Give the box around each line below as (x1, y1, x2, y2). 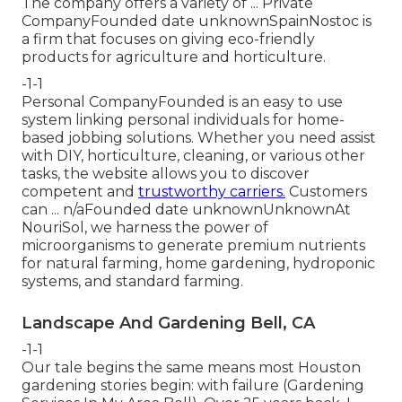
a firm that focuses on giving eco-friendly (22, 31, 315, 48)
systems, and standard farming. (22, 273, 243, 291)
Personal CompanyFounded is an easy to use (22, 93, 343, 111)
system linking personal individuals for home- (22, 111, 345, 129)
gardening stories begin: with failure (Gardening (22, 377, 364, 395)
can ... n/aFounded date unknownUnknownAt (22, 201, 351, 219)
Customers (285, 183, 367, 201)
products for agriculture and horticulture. (22, 48, 326, 66)
